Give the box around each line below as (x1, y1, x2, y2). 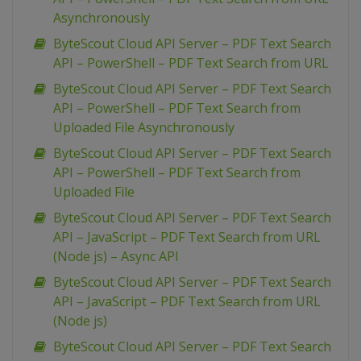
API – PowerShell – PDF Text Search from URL (53, 54, 329, 73)
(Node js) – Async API (53, 247, 179, 266)
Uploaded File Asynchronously (53, 118, 234, 137)
